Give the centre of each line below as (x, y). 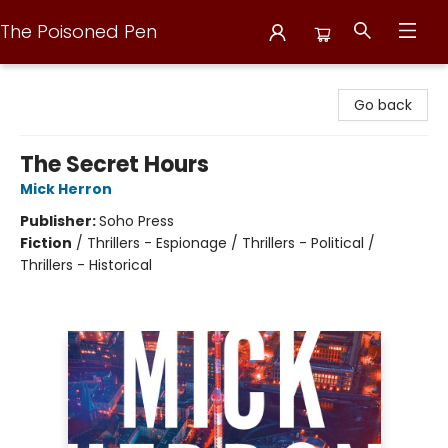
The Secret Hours (114, 164)
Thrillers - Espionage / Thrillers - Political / (231, 243)
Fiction (46, 243)
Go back (383, 105)
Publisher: (59, 221)
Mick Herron (66, 189)
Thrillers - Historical (86, 265)
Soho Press (136, 221)
